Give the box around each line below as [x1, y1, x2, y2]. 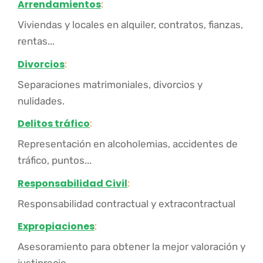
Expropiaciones [18, 220, 95, 233]
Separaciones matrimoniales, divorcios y [18, 78, 203, 90]
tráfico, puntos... [18, 154, 92, 166]
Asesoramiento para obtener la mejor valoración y [18, 241, 245, 252]
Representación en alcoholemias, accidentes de [18, 138, 238, 150]
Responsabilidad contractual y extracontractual [18, 197, 235, 210]
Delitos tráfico [18, 117, 90, 130]
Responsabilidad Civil [18, 176, 127, 190]
